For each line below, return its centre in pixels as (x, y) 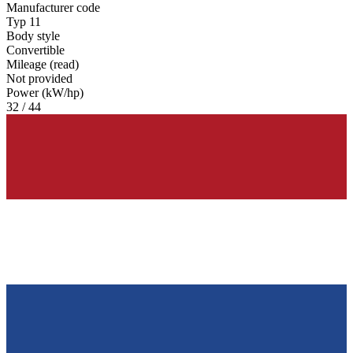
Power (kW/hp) (45, 93)
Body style (33, 36)
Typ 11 (24, 22)
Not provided (39, 79)
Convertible (35, 50)
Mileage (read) (43, 65)
